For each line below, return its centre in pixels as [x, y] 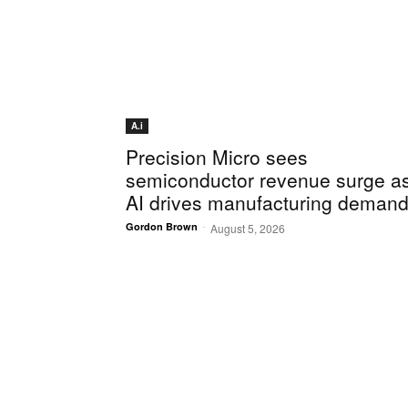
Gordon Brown [162, 227]
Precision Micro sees [217, 157]
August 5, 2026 [248, 229]
